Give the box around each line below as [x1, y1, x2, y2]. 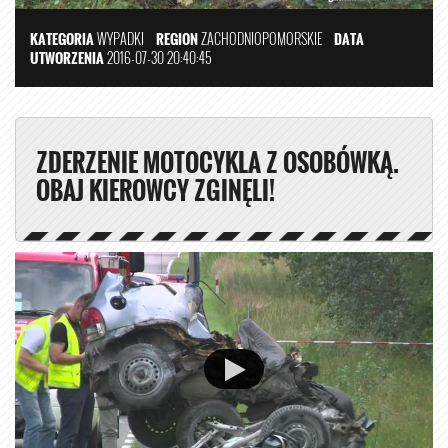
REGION [156, 27, 198, 49]
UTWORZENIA [30, 46, 104, 68]
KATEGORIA [30, 27, 94, 49]
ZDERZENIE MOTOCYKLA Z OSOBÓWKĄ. [36, 143, 399, 180]
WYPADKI [97, 27, 144, 49]
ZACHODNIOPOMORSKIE [198, 27, 334, 49]
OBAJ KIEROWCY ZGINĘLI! [36, 171, 275, 208]
